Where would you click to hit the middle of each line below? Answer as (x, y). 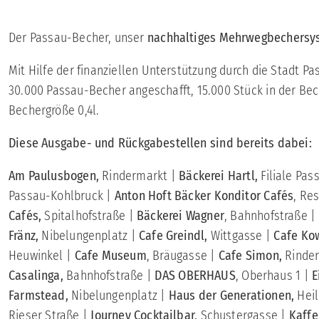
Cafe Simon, (250, 256)
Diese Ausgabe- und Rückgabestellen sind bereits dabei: (160, 143)
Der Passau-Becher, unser (78, 38)
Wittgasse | (241, 236)
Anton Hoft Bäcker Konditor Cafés (204, 196)
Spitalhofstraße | (89, 216)
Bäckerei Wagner (179, 216)
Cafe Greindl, (173, 236)
